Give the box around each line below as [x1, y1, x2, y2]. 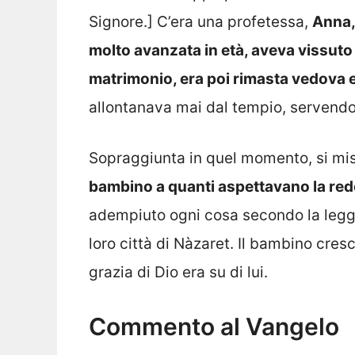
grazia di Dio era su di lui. [89, 263, 268, 282]
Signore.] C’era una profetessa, [89, 12, 312, 31]
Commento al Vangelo [89, 311, 339, 341]
